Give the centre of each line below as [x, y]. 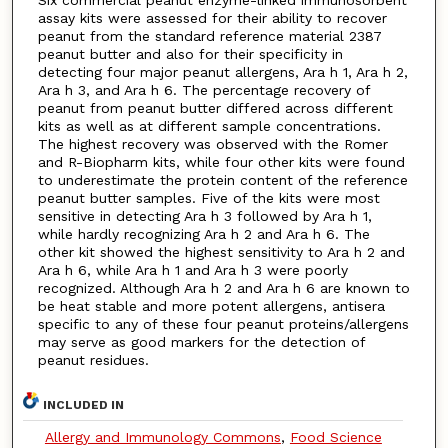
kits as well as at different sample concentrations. [209, 126]
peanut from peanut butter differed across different [215, 108]
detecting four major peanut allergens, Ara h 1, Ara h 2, [222, 72]
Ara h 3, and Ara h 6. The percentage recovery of [203, 90]
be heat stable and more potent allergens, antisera [211, 306]
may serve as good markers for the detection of [201, 342]
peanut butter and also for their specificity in [190, 54]
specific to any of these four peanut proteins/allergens [223, 324]
